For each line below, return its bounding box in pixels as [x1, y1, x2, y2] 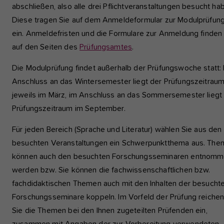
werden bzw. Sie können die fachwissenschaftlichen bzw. [12, 166, 210, 174]
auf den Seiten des [12, 43, 80, 51]
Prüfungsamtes [79, 43, 132, 51]
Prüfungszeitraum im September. [12, 104, 125, 112]
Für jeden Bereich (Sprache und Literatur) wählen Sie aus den [12, 125, 222, 133]
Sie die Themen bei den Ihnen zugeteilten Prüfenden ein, [12, 206, 207, 214]
